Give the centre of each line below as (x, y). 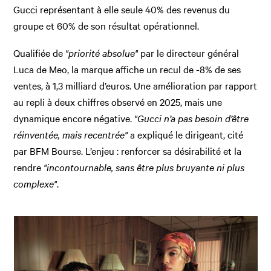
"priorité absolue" (102, 52)
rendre (29, 167)
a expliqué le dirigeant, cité (186, 134)
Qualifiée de (40, 52)
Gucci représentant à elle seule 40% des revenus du (122, 9)
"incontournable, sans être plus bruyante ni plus (144, 167)
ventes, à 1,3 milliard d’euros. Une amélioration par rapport (135, 85)
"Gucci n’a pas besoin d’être (192, 118)
